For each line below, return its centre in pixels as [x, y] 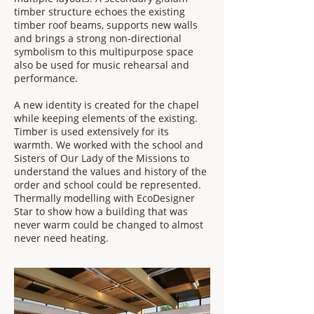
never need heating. [61, 238]
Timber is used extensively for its [91, 131]
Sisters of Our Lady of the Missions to [102, 158]
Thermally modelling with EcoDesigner [104, 198]
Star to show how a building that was [101, 211]
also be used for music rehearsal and [102, 65]
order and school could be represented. [108, 185]
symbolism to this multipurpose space [104, 52]
